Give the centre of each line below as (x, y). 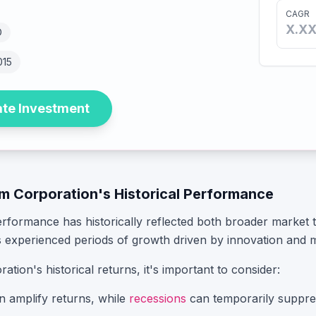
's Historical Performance (186, 194)
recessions (158, 298)
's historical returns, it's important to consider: (157, 269)
